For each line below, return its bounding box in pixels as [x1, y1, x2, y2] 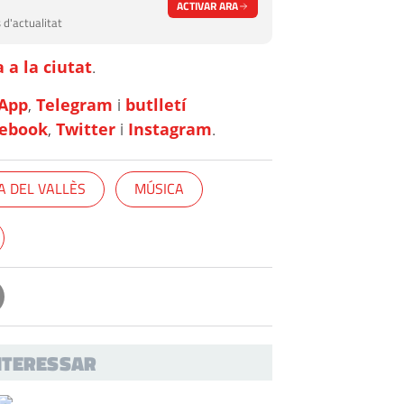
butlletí [125, 94, 188, 115]
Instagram [128, 118, 213, 140]
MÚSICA [134, 178, 185, 199]
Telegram [36, 94, 114, 115]
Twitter [56, 118, 116, 140]
